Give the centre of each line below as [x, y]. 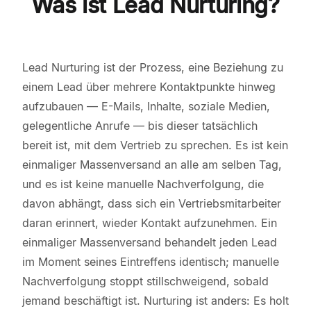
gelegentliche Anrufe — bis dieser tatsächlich [140, 126]
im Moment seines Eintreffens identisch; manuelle [151, 262]
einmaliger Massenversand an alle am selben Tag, [152, 165]
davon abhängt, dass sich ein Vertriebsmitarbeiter [152, 203]
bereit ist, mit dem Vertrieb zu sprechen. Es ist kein [155, 145]
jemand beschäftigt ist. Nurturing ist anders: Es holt [155, 301]
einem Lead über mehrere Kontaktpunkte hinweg [149, 87]
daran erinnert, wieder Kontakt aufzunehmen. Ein [150, 223]
